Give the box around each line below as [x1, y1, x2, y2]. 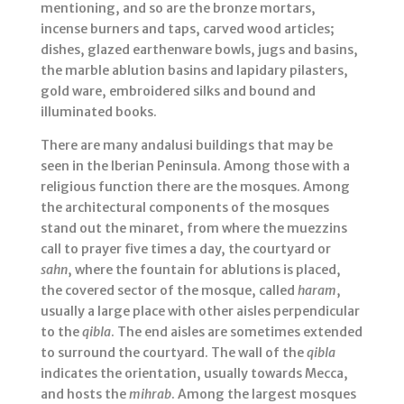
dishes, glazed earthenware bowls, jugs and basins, [40, 41, 358, 59]
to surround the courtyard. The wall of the [40, 344, 307, 362]
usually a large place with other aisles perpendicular [40, 303, 360, 320]
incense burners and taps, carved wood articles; [40, 21, 335, 38]
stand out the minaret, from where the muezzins [40, 220, 347, 237]
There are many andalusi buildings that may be [40, 137, 333, 154]
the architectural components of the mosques [40, 199, 329, 216]
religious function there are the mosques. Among [40, 179, 350, 196]
